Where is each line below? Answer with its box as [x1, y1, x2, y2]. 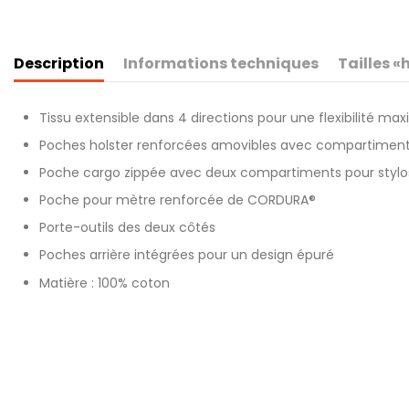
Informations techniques [123, 53, 319, 75]
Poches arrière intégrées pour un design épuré [39, 246, 334, 265]
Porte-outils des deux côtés [39, 218, 215, 237]
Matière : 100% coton [39, 273, 170, 292]
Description [14, 53, 104, 75]
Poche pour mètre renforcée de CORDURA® [39, 191, 316, 210]
